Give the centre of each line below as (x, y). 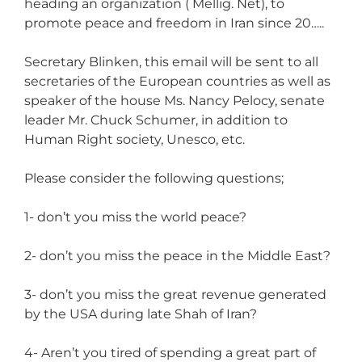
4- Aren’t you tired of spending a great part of (170, 352)
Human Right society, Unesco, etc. (135, 139)
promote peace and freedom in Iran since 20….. (174, 23)
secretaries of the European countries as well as (177, 81)
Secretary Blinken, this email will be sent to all (171, 61)
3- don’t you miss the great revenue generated (175, 294)
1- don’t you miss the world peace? (135, 217)
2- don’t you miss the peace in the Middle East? (177, 255)
